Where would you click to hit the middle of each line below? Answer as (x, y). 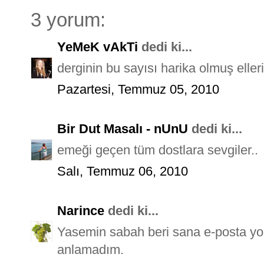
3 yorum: (68, 20)
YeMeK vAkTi (98, 47)
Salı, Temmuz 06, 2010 (123, 171)
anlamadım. (90, 249)
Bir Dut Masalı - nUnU (123, 128)
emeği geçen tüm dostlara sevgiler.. (158, 150)
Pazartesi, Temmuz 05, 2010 (138, 89)
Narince (81, 210)
